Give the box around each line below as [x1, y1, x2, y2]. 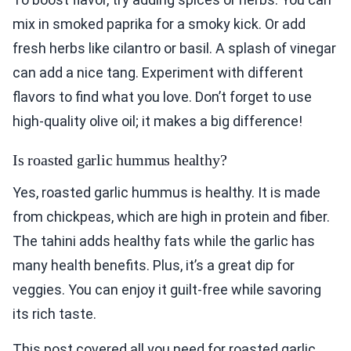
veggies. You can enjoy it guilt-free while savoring [13, 281, 321, 299]
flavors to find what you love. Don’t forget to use [13, 89, 312, 106]
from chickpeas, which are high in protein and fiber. [13, 208, 330, 226]
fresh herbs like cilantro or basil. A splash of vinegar [13, 40, 336, 57]
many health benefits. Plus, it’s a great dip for [13, 257, 295, 274]
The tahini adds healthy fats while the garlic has [13, 233, 315, 250]
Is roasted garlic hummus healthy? [13, 151, 227, 169]
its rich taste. [13, 306, 96, 323]
